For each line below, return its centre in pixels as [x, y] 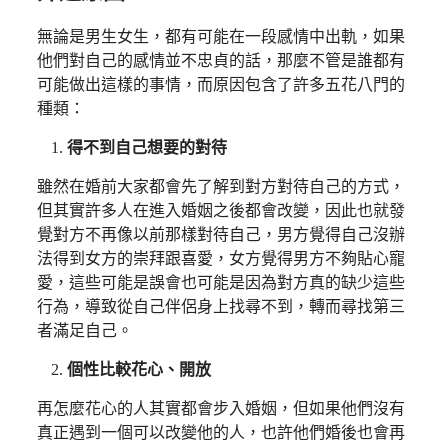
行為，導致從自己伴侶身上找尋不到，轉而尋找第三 [220, 306]
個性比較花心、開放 [138, 369]
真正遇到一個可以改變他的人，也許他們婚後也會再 [220, 432]
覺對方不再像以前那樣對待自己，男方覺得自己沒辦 [220, 234]
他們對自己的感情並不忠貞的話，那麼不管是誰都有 [220, 60]
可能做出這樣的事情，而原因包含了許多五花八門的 [220, 84]
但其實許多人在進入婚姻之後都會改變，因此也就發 [220, 210]
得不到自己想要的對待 [146, 147]
